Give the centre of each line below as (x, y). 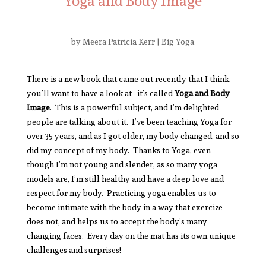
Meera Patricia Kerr (119, 41)
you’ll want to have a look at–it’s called (100, 93)
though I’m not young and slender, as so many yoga (122, 164)
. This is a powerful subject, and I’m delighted (134, 107)
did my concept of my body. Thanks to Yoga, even (118, 150)
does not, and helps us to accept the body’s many (117, 221)
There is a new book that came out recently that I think (128, 79)
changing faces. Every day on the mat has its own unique (131, 235)
